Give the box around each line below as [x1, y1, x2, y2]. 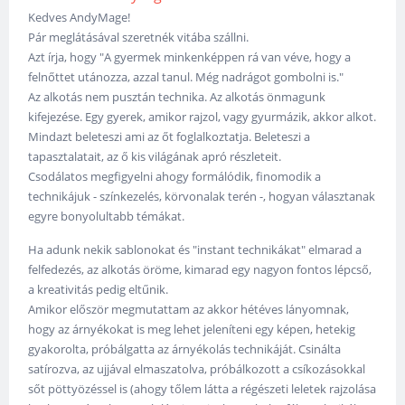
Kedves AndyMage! [28, 9, 131, 26]
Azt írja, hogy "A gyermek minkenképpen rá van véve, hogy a [28, 49, 352, 66]
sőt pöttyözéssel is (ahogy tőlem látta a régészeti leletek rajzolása [28, 381, 377, 398]
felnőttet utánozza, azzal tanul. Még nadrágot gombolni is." [28, 69, 344, 86]
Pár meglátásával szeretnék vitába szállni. [28, 29, 252, 46]
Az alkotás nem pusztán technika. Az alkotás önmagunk [28, 89, 326, 106]
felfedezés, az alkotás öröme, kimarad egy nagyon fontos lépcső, [28, 261, 372, 278]
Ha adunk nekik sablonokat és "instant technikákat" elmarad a [28, 241, 363, 259]
